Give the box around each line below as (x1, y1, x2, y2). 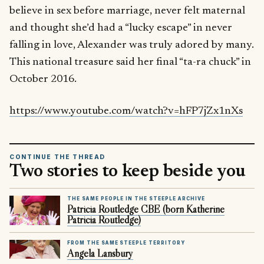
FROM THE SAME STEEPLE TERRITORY (67, 240, 185, 246)
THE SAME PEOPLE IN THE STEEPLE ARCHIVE (67, 196, 205, 202)
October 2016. (9, 74, 77, 85)
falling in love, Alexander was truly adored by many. (9, 39, 254, 51)
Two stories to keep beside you (9, 163, 246, 181)
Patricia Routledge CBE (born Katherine (67, 203, 225, 216)
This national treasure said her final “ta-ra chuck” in (9, 57, 251, 68)
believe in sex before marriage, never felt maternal (9, 5, 245, 17)
